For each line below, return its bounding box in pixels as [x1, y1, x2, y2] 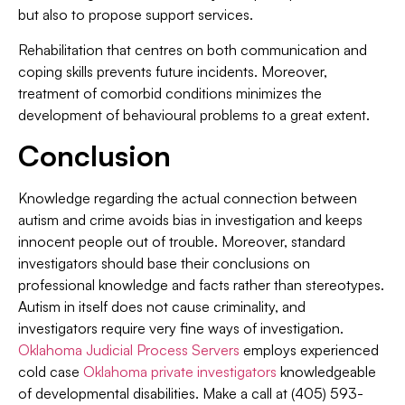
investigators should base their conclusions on [18, 254, 310, 273]
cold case [18, 363, 83, 381]
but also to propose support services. [18, 5, 253, 24]
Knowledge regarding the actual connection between [18, 189, 357, 208]
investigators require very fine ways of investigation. [18, 319, 344, 338]
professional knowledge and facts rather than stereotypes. [18, 276, 384, 295]
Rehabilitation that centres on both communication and [18, 40, 367, 59]
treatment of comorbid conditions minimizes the [18, 83, 322, 102]
